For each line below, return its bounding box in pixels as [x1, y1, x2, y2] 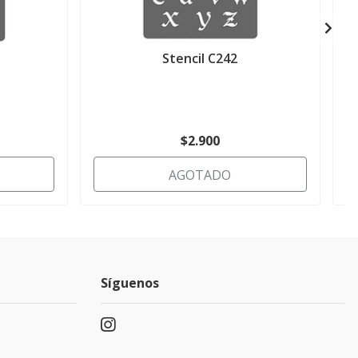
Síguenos [101, 274, 159, 292]
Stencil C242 [162, 50, 238, 68]
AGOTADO [169, 166, 232, 185]
